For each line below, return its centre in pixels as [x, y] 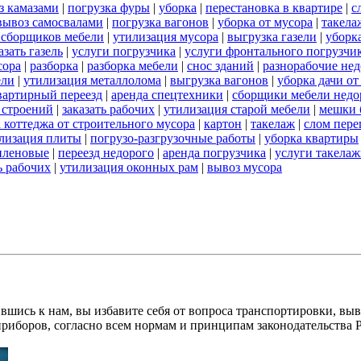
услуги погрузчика [124, 52]
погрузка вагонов [160, 23]
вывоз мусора [245, 168]
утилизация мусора [166, 37]
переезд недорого [106, 153]
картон [223, 124]
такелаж [273, 124]
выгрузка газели [272, 37]
